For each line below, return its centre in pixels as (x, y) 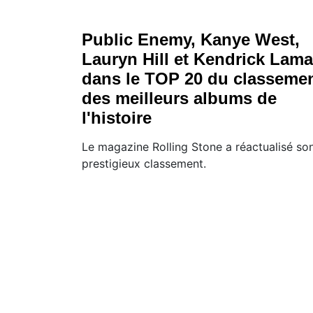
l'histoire (117, 117)
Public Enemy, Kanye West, (191, 39)
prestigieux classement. (144, 163)
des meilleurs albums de (179, 98)
